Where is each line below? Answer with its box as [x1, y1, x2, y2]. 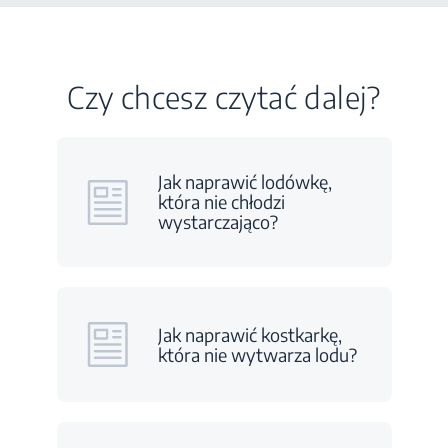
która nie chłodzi [157, 190, 285, 213]
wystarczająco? [157, 210, 278, 233]
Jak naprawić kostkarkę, [157, 322, 342, 346]
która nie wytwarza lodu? [157, 342, 357, 366]
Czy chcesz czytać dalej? [67, 78, 381, 116]
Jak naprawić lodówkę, [157, 170, 332, 193]
